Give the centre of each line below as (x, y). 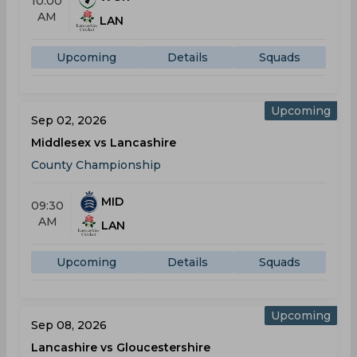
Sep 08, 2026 (69, 325)
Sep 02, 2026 (69, 120)
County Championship (96, 165)
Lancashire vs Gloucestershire (121, 347)
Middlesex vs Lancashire (104, 143)
